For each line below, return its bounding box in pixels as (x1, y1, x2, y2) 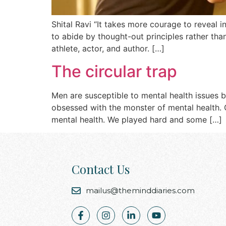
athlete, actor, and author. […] (51, 43, 164, 54)
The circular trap (51, 61, 177, 81)
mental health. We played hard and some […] (51, 114, 222, 125)
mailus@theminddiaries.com (85, 186, 195, 196)
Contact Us (72, 161, 130, 178)
